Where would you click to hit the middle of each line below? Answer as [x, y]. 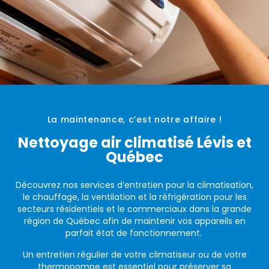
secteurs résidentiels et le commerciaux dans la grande [134, 209]
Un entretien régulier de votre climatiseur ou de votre [134, 255]
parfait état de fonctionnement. [134, 233]
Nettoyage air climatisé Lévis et [134, 143]
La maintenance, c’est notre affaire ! [134, 120]
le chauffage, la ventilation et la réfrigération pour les [134, 197]
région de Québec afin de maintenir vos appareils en [134, 221]
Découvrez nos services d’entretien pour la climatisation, [134, 185]
